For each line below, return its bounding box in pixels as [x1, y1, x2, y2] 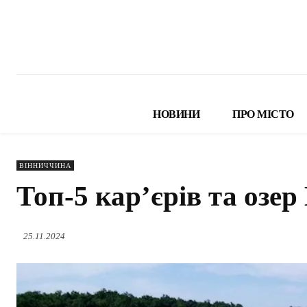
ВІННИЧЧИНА [19, 162, 71, 170]
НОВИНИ [153, 108, 199, 121]
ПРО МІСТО [232, 108, 294, 121]
